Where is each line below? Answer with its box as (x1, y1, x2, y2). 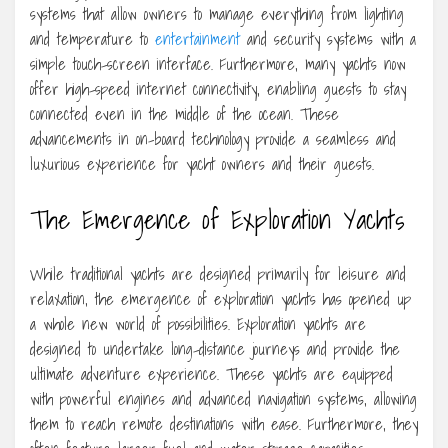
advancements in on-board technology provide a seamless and (30, 125, 396, 152)
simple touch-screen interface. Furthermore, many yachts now (30, 50, 406, 77)
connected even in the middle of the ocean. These (30, 100, 339, 127)
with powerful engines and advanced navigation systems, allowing (30, 385, 417, 412)
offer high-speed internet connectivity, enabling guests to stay (30, 75, 406, 102)
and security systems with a (240, 25, 416, 52)
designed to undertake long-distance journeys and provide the (30, 335, 400, 362)
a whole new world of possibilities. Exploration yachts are (30, 310, 366, 337)
